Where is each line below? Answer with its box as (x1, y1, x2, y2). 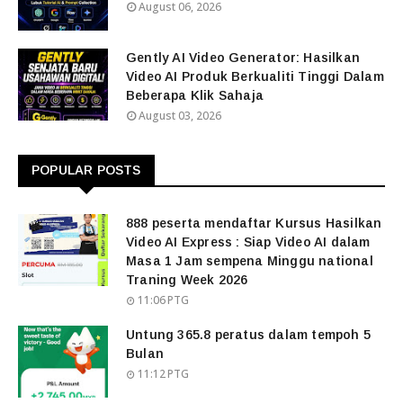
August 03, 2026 (139, 108, 221, 123)
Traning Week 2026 (126, 273, 248, 287)
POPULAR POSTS (31, 163, 141, 177)
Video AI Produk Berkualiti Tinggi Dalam (126, 69, 384, 84)
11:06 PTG (138, 292, 189, 308)
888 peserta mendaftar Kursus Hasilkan (126, 216, 382, 230)
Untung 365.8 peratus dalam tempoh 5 (126, 327, 371, 342)
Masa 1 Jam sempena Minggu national (126, 254, 373, 268)
